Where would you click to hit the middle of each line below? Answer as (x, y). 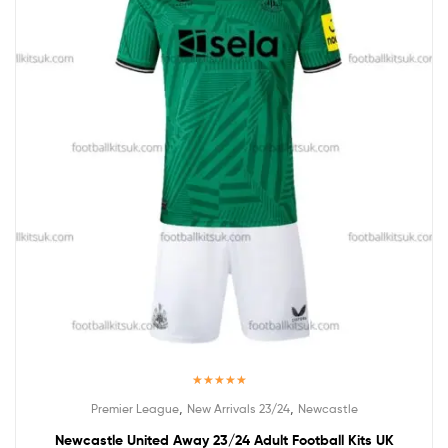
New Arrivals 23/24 (238, 408)
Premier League (134, 408)
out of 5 (224, 416)
